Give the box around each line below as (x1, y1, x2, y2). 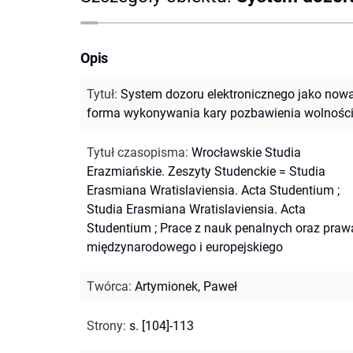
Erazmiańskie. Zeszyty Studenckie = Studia (87, 163, 325, 179)
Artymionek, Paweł (135, 278, 237, 294)
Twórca (87, 278, 128, 294)
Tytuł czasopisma (87, 144, 185, 160)
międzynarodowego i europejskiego (87, 239, 283, 255)
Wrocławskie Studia (191, 144, 301, 160)
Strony (87, 318, 123, 333)
